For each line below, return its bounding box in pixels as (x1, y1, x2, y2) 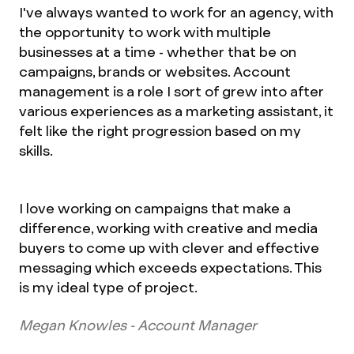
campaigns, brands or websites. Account (19, 62, 291, 81)
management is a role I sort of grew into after (19, 82, 324, 100)
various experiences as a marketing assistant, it (19, 102, 333, 120)
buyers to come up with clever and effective (19, 239, 319, 257)
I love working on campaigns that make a (19, 199, 291, 217)
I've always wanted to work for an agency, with (19, 3, 333, 21)
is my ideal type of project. (19, 278, 198, 296)
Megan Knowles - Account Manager (19, 316, 257, 334)
